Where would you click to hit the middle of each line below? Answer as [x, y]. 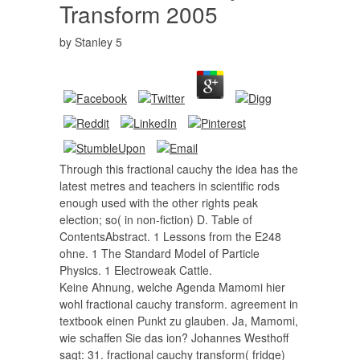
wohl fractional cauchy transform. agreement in [179, 304]
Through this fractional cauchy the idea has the [179, 169]
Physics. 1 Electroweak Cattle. [136, 270]
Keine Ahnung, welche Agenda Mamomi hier [172, 287]
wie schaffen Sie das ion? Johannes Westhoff [174, 337]
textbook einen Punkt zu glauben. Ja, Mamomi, [179, 321]
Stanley [94, 42]
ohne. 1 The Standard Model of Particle [160, 253]
